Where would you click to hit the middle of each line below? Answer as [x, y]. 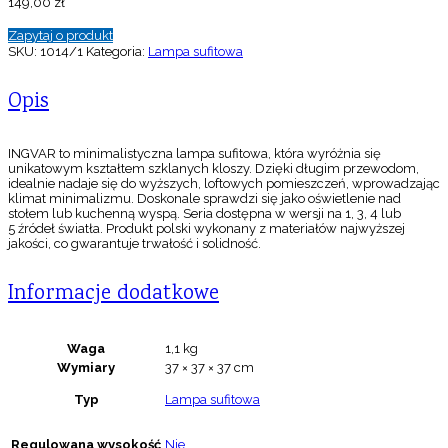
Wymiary [86, 368]
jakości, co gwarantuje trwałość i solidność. [134, 244]
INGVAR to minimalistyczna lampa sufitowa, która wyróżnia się [194, 154]
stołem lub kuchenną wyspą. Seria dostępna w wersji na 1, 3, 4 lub [204, 214]
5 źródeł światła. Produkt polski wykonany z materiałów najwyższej [206, 229]
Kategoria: [117, 52]
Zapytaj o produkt [60, 36]
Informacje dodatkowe [113, 295]
